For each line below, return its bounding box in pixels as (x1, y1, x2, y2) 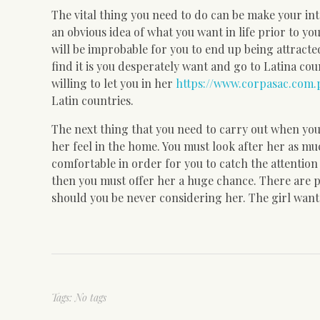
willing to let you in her (51, 75, 176, 91)
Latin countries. (51, 92, 134, 108)
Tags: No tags (51, 290, 106, 304)
